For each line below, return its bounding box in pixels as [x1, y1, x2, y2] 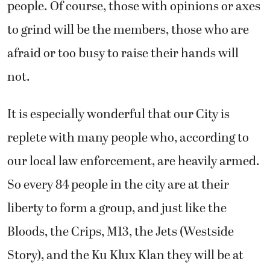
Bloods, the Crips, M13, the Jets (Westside [7, 222, 234, 242]
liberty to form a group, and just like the [7, 198, 227, 218]
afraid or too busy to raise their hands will [7, 44, 239, 64]
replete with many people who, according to [7, 128, 249, 148]
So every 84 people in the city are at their [7, 175, 229, 195]
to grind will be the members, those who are [7, 20, 249, 40]
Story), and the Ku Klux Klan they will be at [7, 245, 243, 265]
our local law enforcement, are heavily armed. [7, 151, 260, 171]
